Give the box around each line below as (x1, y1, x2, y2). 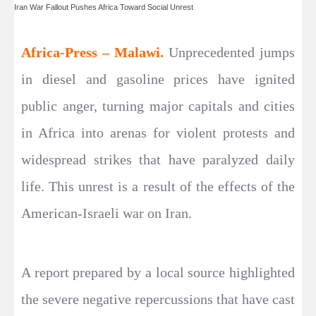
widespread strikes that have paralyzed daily (21, 152, 295, 168)
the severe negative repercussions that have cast (21, 291, 295, 308)
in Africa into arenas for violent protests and (21, 125, 295, 141)
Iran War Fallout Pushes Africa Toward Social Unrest (14, 3, 193, 12)
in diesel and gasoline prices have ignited (21, 71, 295, 87)
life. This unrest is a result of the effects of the (21, 178, 295, 195)
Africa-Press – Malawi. (21, 44, 169, 61)
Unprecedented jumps (169, 44, 295, 61)
